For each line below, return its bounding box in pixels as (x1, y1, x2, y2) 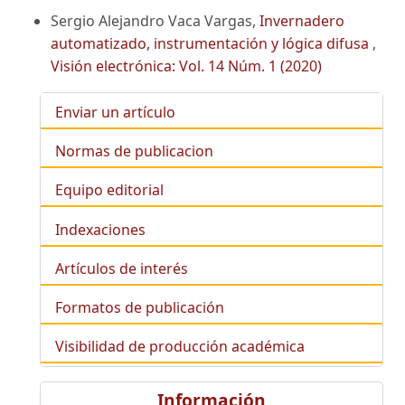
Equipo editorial (55, 180, 164, 201)
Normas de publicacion (55, 141, 213, 162)
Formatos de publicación (55, 297, 224, 317)
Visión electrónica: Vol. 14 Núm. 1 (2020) (51, 55, 322, 76)
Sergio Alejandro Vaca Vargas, (51, 10, 259, 31)
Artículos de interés (55, 258, 188, 278)
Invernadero (259, 10, 344, 31)
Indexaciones (55, 219, 146, 240)
